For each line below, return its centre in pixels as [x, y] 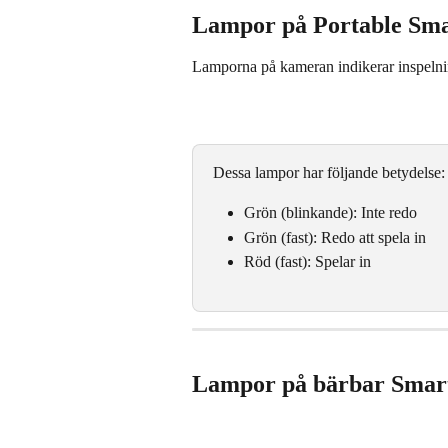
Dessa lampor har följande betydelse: [329, 172]
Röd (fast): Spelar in [307, 262]
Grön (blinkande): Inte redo [330, 213]
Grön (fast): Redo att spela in [335, 237]
